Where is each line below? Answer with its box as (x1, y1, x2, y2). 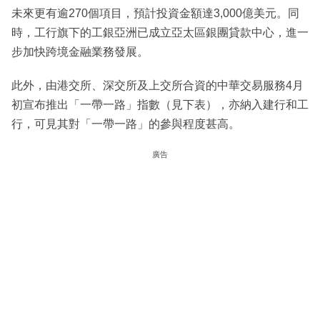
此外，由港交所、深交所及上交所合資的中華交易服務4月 (11, 79, 304, 91)
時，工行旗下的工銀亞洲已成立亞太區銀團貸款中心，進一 (11, 26, 309, 39)
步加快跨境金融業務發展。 (11, 45, 149, 58)
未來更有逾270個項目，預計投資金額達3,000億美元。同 (11, 6, 299, 19)
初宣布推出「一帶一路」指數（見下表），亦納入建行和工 (11, 98, 309, 111)
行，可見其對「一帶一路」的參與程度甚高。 (11, 117, 240, 130)
